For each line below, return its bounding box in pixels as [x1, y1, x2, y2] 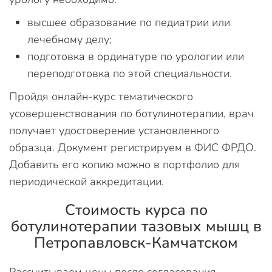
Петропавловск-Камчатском [34, 233, 238, 253]
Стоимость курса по [64, 200, 208, 220]
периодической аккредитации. [9, 174, 164, 189]
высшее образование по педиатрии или [27, 15, 230, 30]
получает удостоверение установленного [9, 123, 219, 138]
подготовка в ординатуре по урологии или [27, 49, 244, 64]
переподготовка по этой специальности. [27, 66, 232, 81]
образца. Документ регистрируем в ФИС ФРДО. [9, 140, 256, 155]
